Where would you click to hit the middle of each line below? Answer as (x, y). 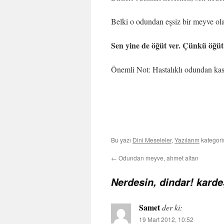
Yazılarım (187, 140)
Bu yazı (122, 140)
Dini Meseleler (152, 140)
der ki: (172, 207)
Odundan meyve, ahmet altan (158, 158)
